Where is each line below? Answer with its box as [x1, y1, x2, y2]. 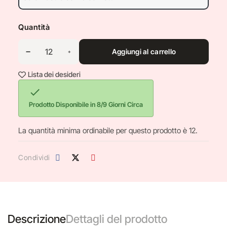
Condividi [18, 153, 50, 162]
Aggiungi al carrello [111, 47, 176, 56]
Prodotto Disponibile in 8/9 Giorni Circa [29, 100, 143, 108]
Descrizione [8, 212, 66, 225]
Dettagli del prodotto [66, 212, 167, 225]
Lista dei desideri [28, 70, 81, 79]
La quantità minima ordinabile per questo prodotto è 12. [18, 126, 198, 135]
